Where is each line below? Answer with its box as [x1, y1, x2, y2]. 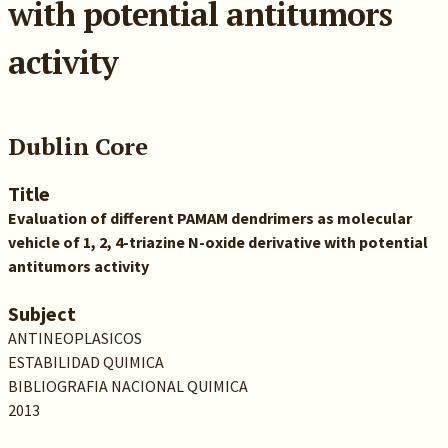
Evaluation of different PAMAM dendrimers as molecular [7, 208, 412, 228]
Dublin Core [7, 130, 148, 162]
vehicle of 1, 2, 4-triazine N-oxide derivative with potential [7, 232, 428, 252]
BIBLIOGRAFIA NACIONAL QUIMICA [7, 376, 248, 396]
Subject [7, 301, 76, 326]
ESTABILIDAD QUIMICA [7, 352, 164, 372]
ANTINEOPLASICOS [7, 328, 142, 348]
